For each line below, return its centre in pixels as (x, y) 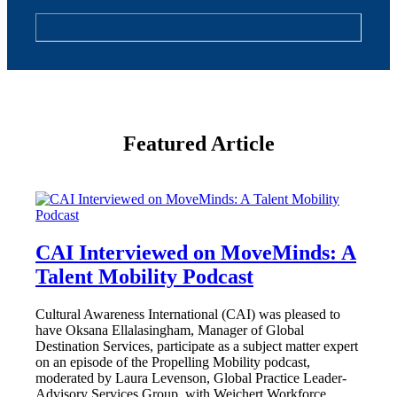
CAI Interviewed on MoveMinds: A (196, 253)
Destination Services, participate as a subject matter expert (197, 346)
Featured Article (198, 144)
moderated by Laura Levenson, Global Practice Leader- (191, 378)
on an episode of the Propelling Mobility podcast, (173, 362)
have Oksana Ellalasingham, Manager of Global (170, 331)
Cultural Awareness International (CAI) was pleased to (188, 315)
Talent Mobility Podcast (144, 277)
